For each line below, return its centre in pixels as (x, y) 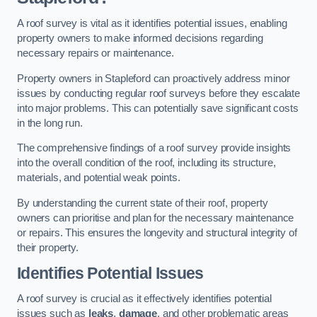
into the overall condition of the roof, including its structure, (146, 163)
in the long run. (50, 123)
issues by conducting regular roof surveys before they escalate (158, 93)
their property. (48, 247)
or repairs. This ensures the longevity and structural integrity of (157, 232)
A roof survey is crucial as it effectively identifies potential (144, 298)
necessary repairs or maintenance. (96, 53)
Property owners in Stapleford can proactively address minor (154, 78)
